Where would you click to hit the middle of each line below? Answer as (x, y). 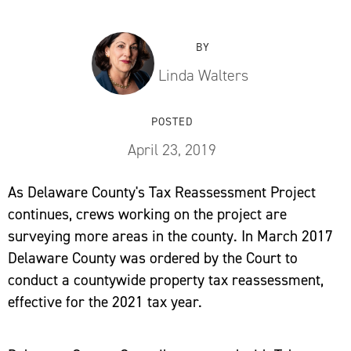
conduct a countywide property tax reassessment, (166, 280)
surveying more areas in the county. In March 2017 (170, 236)
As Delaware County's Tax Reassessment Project (162, 192)
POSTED (172, 122)
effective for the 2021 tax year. (105, 302)
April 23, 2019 (172, 150)
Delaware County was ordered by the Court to (153, 258)
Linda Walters (203, 75)
